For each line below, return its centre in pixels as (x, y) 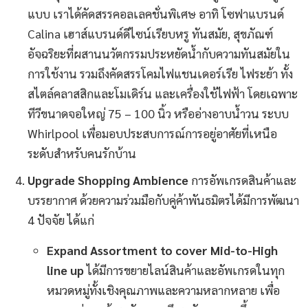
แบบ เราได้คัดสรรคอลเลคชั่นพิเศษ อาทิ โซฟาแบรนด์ (156, 13)
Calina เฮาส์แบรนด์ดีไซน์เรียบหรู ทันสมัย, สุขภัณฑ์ (150, 33)
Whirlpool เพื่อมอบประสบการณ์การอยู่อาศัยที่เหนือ (152, 133)
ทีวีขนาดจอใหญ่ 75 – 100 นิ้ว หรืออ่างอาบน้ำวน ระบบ (158, 113)
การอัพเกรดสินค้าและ (242, 179)
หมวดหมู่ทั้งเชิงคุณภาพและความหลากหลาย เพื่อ (163, 289)
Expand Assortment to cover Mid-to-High (162, 250)
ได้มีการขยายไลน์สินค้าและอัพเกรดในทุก (184, 269)
